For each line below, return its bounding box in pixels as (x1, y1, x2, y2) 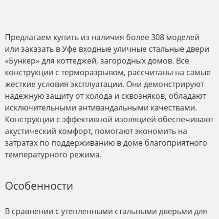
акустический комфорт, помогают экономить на (5, 125, 187, 136)
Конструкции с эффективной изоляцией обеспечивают (5, 113, 214, 125)
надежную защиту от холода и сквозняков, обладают (5, 90, 206, 101)
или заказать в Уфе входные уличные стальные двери (5, 43, 209, 54)
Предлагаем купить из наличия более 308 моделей (5, 31, 199, 43)
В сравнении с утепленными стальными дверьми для (5, 205, 207, 217)
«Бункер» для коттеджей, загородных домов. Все (5, 55, 189, 66)
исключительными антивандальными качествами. (5, 102, 197, 113)
